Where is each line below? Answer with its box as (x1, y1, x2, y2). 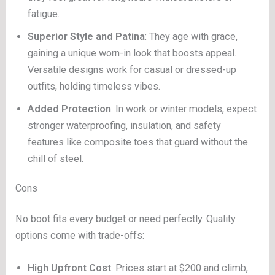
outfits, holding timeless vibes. (28, 80, 161, 92)
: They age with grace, (145, 30, 238, 42)
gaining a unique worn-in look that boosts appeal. (28, 47, 237, 59)
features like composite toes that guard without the (28, 136, 249, 148)
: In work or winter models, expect (111, 103, 257, 115)
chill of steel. (28, 152, 84, 165)
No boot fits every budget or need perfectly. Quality (15, 213, 236, 225)
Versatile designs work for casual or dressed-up (28, 63, 237, 76)
